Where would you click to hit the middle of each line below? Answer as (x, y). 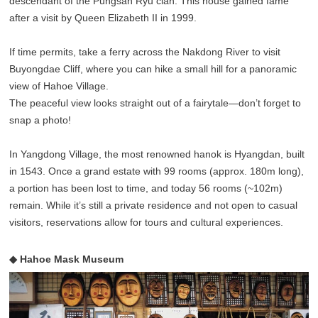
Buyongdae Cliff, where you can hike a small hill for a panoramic (153, 69)
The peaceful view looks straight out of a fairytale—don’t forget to (155, 103)
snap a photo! (40, 120)
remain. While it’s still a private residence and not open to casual (154, 205)
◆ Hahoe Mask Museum (67, 259)
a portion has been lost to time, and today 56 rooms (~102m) (146, 188)
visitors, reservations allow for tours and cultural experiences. (147, 223)
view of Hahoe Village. (59, 86)
